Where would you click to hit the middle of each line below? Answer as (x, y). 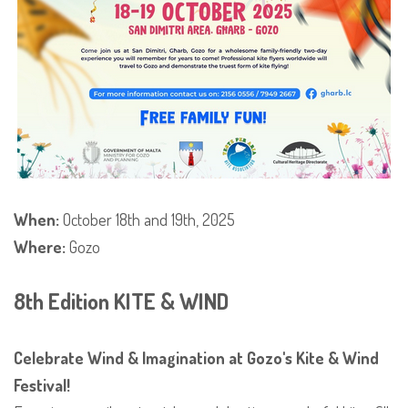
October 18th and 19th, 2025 (147, 220)
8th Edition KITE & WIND (121, 301)
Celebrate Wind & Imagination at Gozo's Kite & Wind (196, 358)
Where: (40, 247)
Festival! (42, 386)
